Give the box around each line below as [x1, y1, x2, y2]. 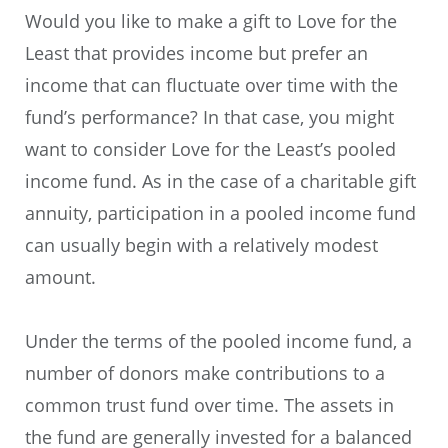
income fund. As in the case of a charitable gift [24, 168, 416, 193]
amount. [24, 264, 96, 289]
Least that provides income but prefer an [24, 40, 368, 65]
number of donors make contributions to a [24, 360, 385, 385]
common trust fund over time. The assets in [24, 392, 394, 417]
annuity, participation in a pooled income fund [24, 200, 416, 225]
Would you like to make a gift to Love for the [24, 8, 397, 33]
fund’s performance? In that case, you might [24, 104, 394, 129]
